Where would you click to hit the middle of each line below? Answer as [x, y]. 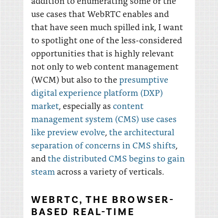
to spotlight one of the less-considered [107, 40]
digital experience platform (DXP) [97, 92]
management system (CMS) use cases [104, 118]
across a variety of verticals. [109, 171]
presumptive [144, 79]
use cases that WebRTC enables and [100, 13]
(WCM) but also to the [75, 79]
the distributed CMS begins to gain [116, 158]
